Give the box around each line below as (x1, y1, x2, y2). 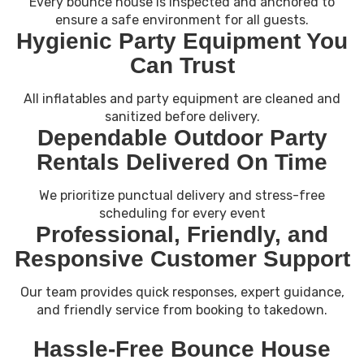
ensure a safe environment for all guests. (55, 12, 309, 28)
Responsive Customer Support (14, 246, 350, 271)
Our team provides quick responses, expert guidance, (19, 284, 344, 300)
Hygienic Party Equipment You (16, 28, 348, 54)
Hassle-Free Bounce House (33, 336, 331, 362)
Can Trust (129, 53, 235, 78)
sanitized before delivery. (104, 109, 260, 124)
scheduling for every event (98, 206, 266, 221)
